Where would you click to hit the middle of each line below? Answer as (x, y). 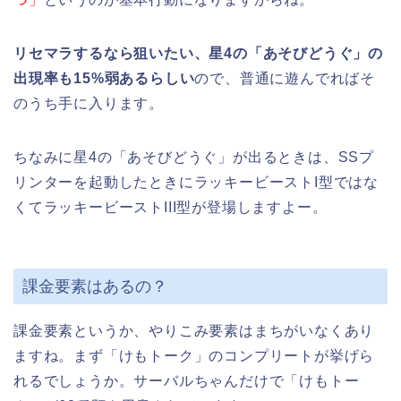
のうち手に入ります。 (89, 103)
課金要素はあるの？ (95, 286)
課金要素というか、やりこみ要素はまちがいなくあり (194, 331)
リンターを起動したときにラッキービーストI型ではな (196, 182)
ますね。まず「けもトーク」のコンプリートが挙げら (194, 356)
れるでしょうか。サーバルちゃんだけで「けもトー (187, 381)
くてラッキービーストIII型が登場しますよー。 (171, 207)
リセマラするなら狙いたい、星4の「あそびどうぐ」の (198, 53)
